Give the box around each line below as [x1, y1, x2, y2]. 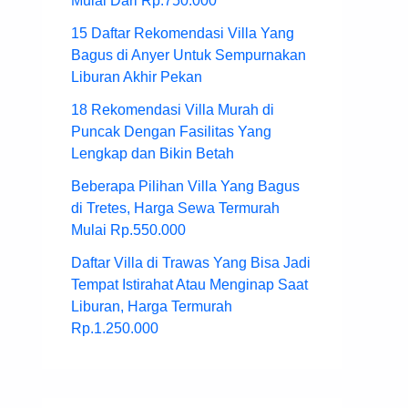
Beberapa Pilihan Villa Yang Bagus [71, 178, 300, 195]
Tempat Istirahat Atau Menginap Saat [71, 277, 308, 293]
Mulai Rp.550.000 [71, 222, 186, 239]
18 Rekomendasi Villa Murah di [71, 102, 274, 118]
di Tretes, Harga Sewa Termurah [71, 200, 280, 217]
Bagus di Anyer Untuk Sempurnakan [71, 47, 306, 64]
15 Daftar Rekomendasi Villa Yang [71, 25, 294, 42]
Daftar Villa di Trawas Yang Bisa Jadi [71, 255, 311, 271]
